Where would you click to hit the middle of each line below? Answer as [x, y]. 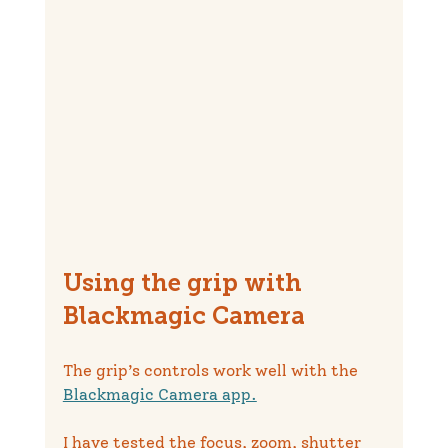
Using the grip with [185, 284]
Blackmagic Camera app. [159, 394]
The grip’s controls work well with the [212, 370]
